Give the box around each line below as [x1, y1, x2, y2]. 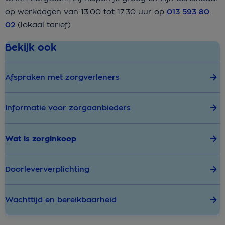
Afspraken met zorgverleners [5, 72, 120, 82]
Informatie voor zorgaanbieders [5, 102, 131, 113]
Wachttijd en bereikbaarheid [5, 194, 117, 205]
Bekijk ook [5, 41, 57, 54]
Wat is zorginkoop [5, 133, 76, 144]
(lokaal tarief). [15, 19, 72, 29]
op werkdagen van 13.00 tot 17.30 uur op [5, 6, 167, 16]
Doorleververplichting [5, 164, 89, 174]
